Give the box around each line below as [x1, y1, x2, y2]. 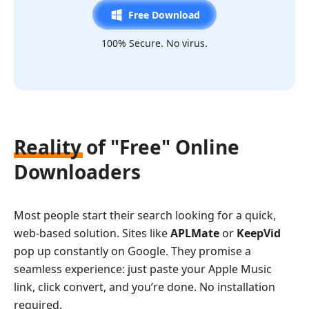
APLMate [170, 225, 219, 241]
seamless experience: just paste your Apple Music [14, 261, 272, 277]
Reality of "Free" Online [14, 133, 239, 160]
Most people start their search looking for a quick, [14, 207, 276, 223]
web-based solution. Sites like [14, 225, 170, 241]
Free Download [128, 8, 201, 21]
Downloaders [14, 158, 141, 185]
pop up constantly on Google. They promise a [14, 243, 251, 259]
